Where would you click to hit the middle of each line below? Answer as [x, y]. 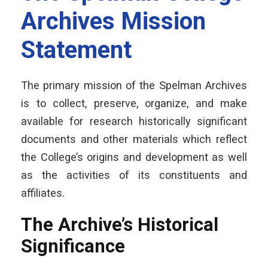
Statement [76, 50]
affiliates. [43, 193]
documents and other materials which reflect [134, 139]
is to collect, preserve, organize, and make [134, 103]
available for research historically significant [134, 121]
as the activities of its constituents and [134, 175]
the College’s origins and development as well [134, 157]
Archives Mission [113, 21]
